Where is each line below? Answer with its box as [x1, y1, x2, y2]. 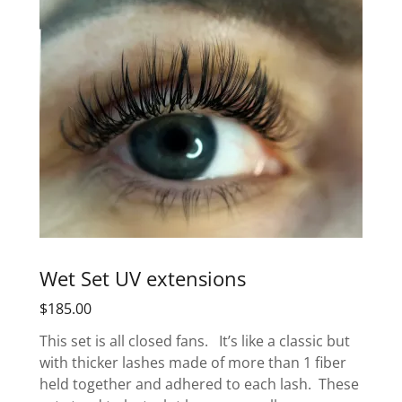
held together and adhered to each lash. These [39, 374, 359, 395]
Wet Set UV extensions [39, 264, 246, 292]
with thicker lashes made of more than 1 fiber [39, 353, 346, 373]
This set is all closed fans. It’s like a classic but [39, 331, 350, 352]
